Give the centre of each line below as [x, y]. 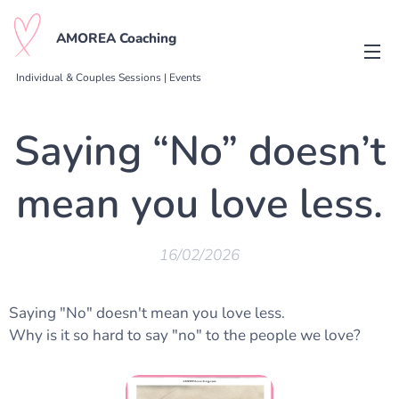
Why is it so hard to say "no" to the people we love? [185, 335]
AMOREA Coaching [116, 38]
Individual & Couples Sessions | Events [108, 77]
